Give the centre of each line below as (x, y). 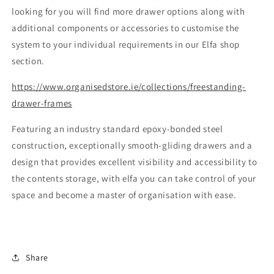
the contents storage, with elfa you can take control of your (134, 178)
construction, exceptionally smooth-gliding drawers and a (132, 145)
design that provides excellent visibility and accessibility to (135, 162)
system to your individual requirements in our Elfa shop (126, 44)
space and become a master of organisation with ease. (124, 195)
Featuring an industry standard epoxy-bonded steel (117, 129)
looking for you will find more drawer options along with (128, 11)
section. (29, 61)
